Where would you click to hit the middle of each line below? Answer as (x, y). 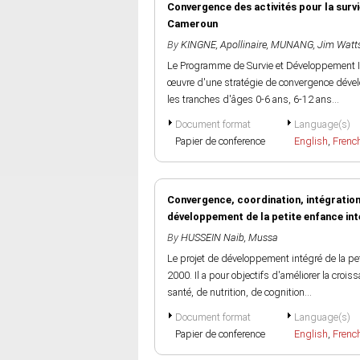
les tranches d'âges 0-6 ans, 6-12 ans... (253, 99)
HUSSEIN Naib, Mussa (229, 237)
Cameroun (192, 24)
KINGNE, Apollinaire (224, 45)
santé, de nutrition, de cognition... (239, 292)
